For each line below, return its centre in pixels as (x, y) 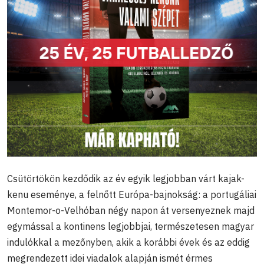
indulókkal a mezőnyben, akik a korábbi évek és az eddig (128, 242)
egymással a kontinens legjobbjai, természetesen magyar (131, 227)
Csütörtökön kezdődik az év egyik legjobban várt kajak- (126, 179)
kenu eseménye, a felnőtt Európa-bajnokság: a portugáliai (132, 195)
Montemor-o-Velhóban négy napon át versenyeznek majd (131, 211)
